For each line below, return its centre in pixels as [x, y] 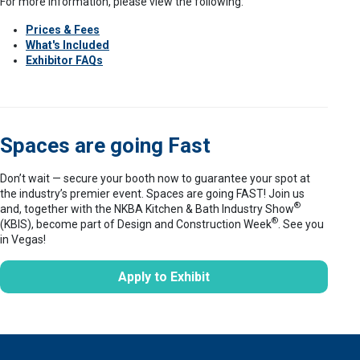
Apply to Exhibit [164, 276]
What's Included [67, 45]
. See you [301, 224]
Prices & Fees [63, 29]
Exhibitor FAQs [64, 60]
